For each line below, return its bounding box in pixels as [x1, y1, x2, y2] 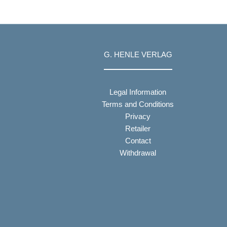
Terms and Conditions [102, 100, 174, 108]
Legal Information [109, 88, 166, 96]
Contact [125, 136, 151, 145]
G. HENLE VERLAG [103, 50, 172, 59]
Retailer [125, 124, 150, 133]
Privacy [125, 112, 150, 121]
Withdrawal [120, 148, 156, 157]
